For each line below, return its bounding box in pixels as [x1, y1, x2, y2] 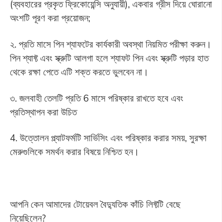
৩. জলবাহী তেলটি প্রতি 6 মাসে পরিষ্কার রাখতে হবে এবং [9, 92, 183, 104]
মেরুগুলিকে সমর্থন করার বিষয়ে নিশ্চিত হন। [9, 146, 139, 158]
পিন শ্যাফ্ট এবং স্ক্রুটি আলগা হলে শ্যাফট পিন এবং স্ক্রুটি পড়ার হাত [9, 52, 209, 64]
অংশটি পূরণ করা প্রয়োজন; [9, 11, 90, 24]
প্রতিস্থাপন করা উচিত [9, 106, 77, 118]
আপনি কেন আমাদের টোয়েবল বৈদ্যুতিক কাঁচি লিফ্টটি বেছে [9, 198, 181, 211]
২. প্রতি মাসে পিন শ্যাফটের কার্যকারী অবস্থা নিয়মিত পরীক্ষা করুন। [9, 38, 212, 50]
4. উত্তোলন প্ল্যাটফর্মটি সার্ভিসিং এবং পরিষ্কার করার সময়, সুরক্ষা [9, 132, 207, 144]
